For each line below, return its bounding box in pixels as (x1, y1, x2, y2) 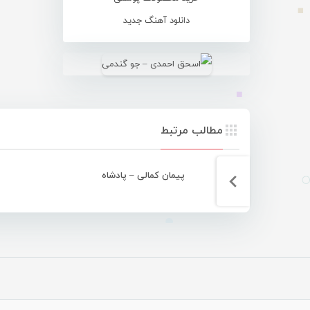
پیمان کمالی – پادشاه (102, 169, 185, 182)
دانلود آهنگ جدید (123, 15, 190, 27)
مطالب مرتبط (161, 122, 223, 138)
